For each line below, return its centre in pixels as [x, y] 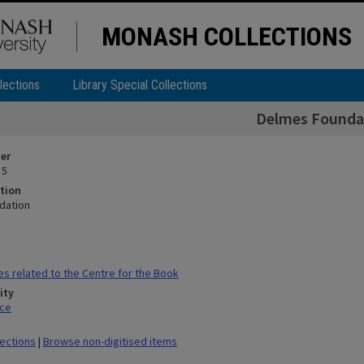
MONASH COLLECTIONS [227, 37]
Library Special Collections [140, 85]
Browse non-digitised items [110, 341]
